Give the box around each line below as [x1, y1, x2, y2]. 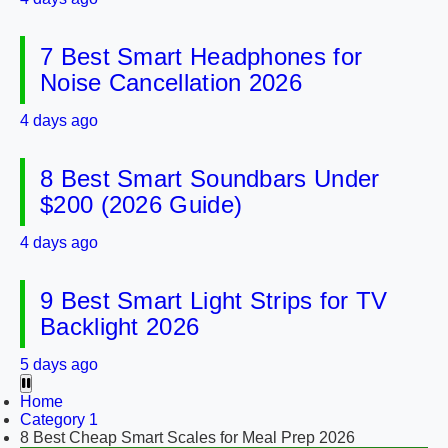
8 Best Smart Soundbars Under [40, 165, 380, 192]
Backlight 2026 [40, 313, 200, 340]
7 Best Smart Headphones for [40, 43, 363, 70]
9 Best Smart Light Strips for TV [40, 287, 388, 314]
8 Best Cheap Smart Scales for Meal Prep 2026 [20, 429, 355, 446]
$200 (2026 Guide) [40, 191, 243, 218]
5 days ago [20, 356, 98, 373]
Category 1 [20, 411, 98, 428]
